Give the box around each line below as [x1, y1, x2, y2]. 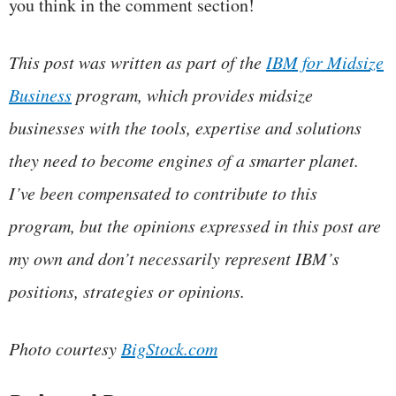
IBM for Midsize [266, 50, 384, 74]
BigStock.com [121, 337, 217, 361]
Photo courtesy [9, 337, 121, 361]
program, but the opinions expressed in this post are [9, 214, 381, 238]
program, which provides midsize [76, 83, 313, 107]
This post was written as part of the [9, 50, 266, 74]
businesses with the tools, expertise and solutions [9, 116, 362, 140]
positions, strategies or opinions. [9, 279, 245, 303]
